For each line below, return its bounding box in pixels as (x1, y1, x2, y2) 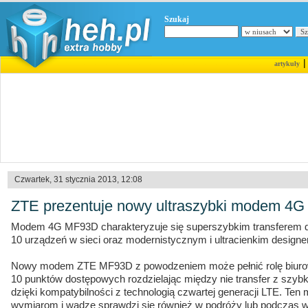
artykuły (274, 60, 300, 67)
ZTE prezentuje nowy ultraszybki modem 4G (11, 197, 305, 214)
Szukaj (164, 14, 189, 24)
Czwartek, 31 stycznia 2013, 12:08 (14, 175, 142, 184)
